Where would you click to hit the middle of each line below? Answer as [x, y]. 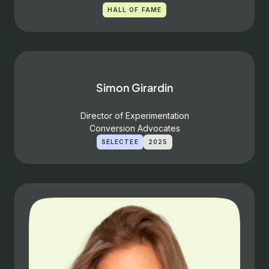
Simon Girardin [134, 87]
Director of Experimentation [134, 116]
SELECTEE [120, 142]
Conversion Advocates [134, 128]
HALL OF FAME [134, 10]
